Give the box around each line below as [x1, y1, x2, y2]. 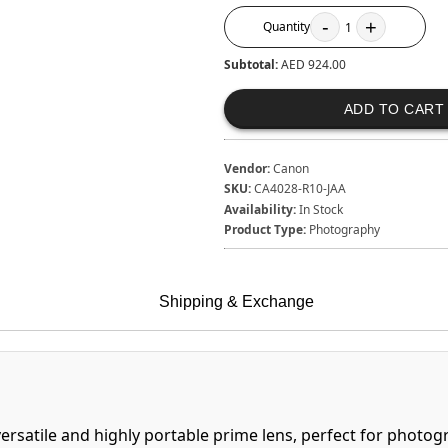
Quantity [263, 18, 311, 36]
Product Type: [223, 220, 306, 238]
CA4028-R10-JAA [253, 180, 346, 198]
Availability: [223, 200, 296, 218]
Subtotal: [223, 56, 281, 74]
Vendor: [223, 160, 270, 178]
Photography [308, 220, 380, 238]
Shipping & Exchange [158, 293, 314, 311]
